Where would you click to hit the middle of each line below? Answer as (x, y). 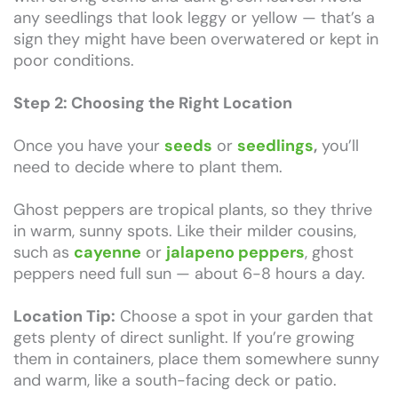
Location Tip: (64, 316)
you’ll (338, 145)
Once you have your (89, 145)
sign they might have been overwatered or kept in (196, 39)
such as (44, 252)
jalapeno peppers (235, 252)
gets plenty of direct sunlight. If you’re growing (184, 337)
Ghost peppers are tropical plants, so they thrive (193, 209)
